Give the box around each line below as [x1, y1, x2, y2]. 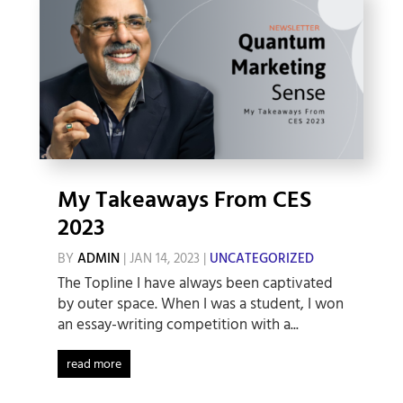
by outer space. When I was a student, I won [57, 291, 344, 317]
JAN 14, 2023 [129, 247, 200, 270]
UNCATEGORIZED [209, 247, 314, 270]
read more [66, 354, 121, 375]
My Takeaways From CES [57, 182, 311, 219]
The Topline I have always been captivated [57, 271, 333, 296]
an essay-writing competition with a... [57, 312, 299, 337]
